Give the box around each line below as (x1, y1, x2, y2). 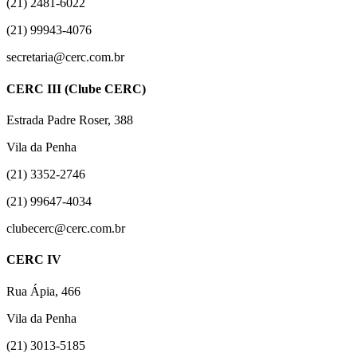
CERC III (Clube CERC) (6, 81, 146, 96)
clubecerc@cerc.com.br (6, 221, 125, 235)
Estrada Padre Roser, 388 (6, 112, 133, 127)
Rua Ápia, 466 (6, 284, 80, 298)
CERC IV (6, 253, 61, 267)
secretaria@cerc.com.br (6, 50, 124, 65)
